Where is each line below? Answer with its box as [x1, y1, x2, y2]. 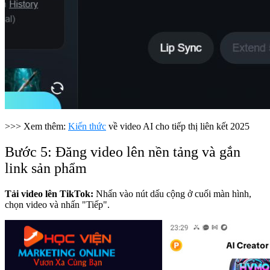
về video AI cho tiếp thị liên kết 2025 [106, 121, 252, 132]
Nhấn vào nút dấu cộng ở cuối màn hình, [93, 188, 251, 199]
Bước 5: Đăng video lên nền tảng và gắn [5, 144, 240, 160]
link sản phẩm [5, 160, 90, 177]
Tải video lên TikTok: [5, 188, 93, 199]
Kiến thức [68, 121, 106, 132]
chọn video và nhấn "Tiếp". [5, 199, 110, 210]
